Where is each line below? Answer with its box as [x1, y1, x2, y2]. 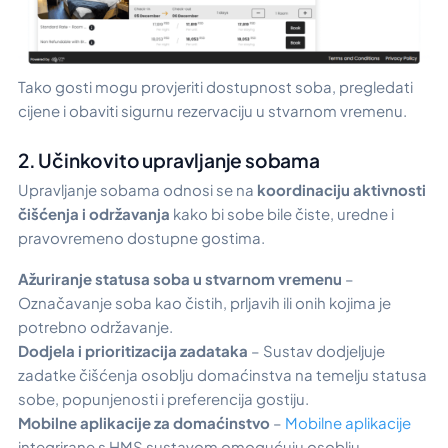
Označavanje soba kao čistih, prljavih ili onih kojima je [18, 292, 391, 312]
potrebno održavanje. [18, 316, 173, 336]
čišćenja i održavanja [18, 204, 170, 224]
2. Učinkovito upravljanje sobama [18, 148, 320, 173]
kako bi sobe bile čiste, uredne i [170, 204, 394, 224]
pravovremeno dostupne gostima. [18, 228, 265, 248]
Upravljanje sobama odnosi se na [18, 180, 257, 200]
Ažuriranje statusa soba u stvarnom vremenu [18, 268, 342, 288]
